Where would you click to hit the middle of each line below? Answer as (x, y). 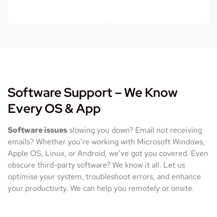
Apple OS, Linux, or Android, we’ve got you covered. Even (108, 153)
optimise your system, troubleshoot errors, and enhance (104, 176)
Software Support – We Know (93, 92)
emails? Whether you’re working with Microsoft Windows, (106, 141)
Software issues (38, 130)
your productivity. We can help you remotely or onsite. (102, 188)
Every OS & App (54, 108)
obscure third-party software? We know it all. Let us (96, 165)
